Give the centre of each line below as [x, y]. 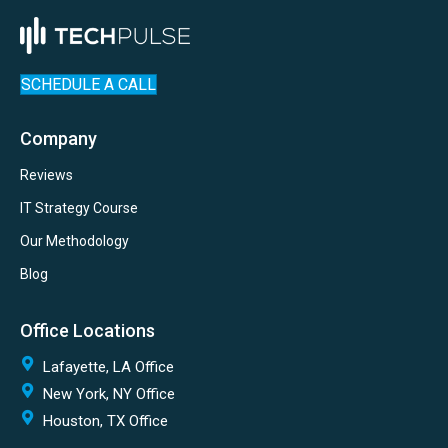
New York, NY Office [109, 394]
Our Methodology [74, 241]
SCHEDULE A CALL [88, 85]
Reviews [46, 175]
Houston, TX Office [105, 421]
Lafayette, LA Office [108, 367]
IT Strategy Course [79, 208]
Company [58, 139]
